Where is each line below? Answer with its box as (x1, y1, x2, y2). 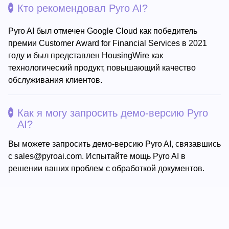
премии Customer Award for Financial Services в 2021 (8, 39, 207, 48)
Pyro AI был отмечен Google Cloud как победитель (8, 27, 197, 36)
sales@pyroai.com (14, 152, 82, 161)
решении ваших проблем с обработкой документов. (8, 164, 204, 173)
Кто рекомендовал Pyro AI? (17, 3, 148, 14)
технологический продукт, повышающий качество (8, 63, 196, 73)
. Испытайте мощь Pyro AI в (82, 152, 186, 161)
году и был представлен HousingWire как (8, 51, 163, 60)
